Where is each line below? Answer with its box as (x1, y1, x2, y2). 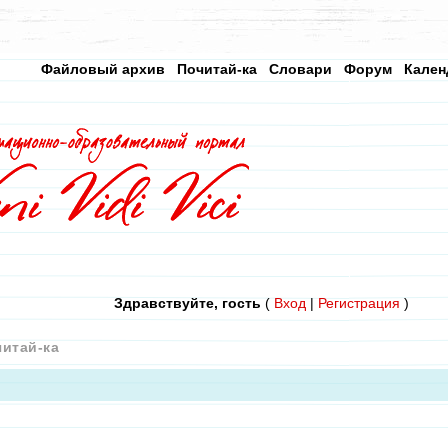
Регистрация (317, 295, 400, 311)
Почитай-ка (177, 61, 257, 77)
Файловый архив (41, 61, 165, 77)
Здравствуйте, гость (113, 295, 261, 311)
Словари (269, 61, 332, 77)
